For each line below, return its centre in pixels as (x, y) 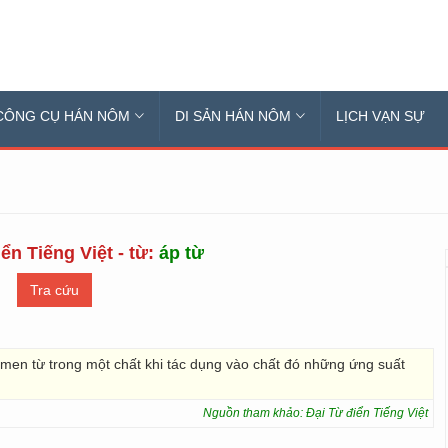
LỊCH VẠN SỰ (380, 116)
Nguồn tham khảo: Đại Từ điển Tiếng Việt (315, 413)
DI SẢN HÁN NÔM (233, 116)
